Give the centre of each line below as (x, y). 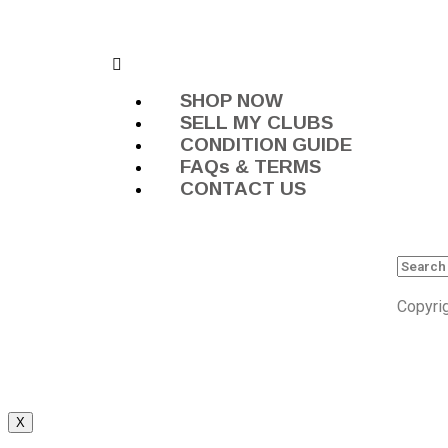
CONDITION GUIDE (266, 144)
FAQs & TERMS (250, 166)
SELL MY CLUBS (256, 122)
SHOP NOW (231, 100)
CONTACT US (243, 188)
